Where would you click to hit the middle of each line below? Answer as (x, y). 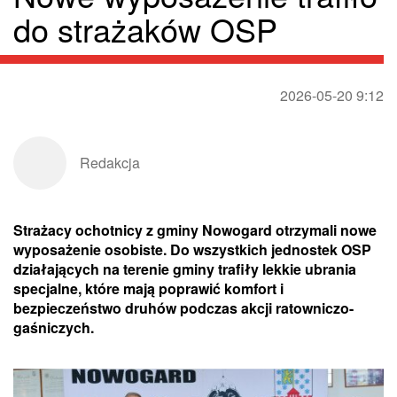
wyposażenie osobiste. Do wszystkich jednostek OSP (192, 250)
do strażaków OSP (145, 29)
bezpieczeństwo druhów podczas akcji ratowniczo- (183, 308)
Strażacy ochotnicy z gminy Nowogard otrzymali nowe (195, 230)
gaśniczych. (54, 328)
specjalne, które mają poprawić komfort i (148, 289)
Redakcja (110, 163)
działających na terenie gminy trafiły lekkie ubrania (185, 269)
